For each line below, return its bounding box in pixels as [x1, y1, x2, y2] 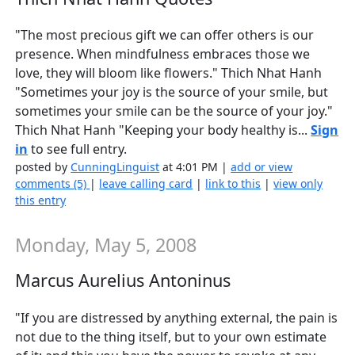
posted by [15, 159, 71, 175]
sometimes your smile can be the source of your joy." [15, 102, 334, 120]
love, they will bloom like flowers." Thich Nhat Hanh [15, 64, 323, 82]
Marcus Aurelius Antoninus [15, 268, 231, 292]
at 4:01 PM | [159, 159, 231, 175]
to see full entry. [28, 140, 128, 158]
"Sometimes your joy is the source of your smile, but [15, 83, 329, 101]
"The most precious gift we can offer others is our [15, 26, 315, 44]
